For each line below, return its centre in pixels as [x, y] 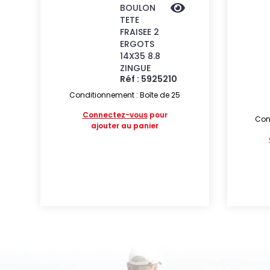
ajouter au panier [125, 126]
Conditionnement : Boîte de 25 [125, 95]
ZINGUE [136, 68]
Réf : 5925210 [149, 79]
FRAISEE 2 [140, 32]
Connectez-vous [115, 115]
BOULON [138, 8]
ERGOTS [137, 44]
